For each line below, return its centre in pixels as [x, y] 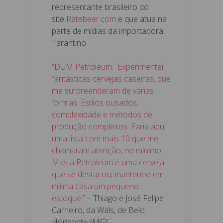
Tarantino [69, 43]
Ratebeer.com [91, 19]
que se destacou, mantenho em [108, 174]
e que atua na [141, 19]
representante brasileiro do [100, 7]
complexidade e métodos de [102, 114]
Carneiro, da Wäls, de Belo [98, 210]
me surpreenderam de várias [103, 90]
